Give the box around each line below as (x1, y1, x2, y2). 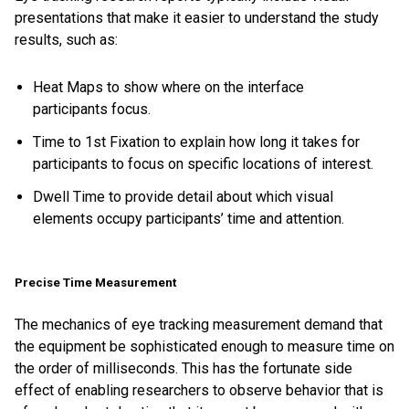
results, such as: (15, 30, 118, 48)
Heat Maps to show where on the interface (33, 78, 304, 96)
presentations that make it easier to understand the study (15, 8, 379, 26)
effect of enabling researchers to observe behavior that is (15, 381, 383, 399)
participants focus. (33, 100, 151, 118)
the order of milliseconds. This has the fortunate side (15, 359, 352, 377)
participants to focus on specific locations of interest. (33, 154, 373, 173)
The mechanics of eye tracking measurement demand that (15, 315, 383, 333)
